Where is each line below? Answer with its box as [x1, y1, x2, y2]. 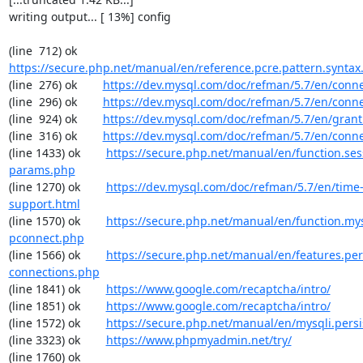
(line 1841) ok [8, 281, 106, 297]
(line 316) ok [8, 128, 103, 143]
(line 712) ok [76, 43, 103, 58]
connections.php [8, 264, 100, 280]
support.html [8, 196, 80, 211]
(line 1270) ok [8, 179, 106, 194]
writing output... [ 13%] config [8, 9, 171, 24]
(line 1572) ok [8, 315, 106, 331]
